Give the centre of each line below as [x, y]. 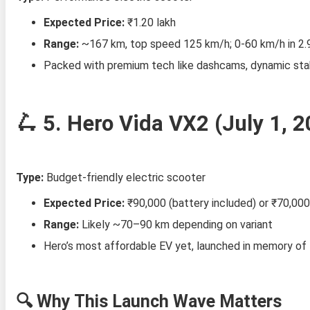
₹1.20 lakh [150, 22]
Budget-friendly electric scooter [124, 177]
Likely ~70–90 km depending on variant [175, 224]
